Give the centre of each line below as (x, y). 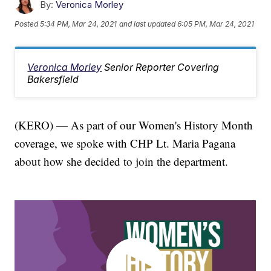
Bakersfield (53, 80)
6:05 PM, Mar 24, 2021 (216, 24)
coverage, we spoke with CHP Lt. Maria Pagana (125, 143)
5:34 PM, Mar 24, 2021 (79, 24)
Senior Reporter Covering (162, 67)
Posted (28, 24)
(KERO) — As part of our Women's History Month (134, 125)
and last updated (148, 24)
